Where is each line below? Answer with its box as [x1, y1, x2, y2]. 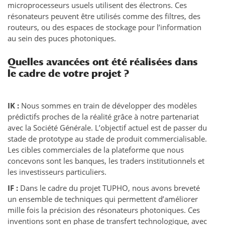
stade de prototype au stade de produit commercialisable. [8, 134, 207, 144]
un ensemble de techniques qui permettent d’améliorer [8, 194, 198, 204]
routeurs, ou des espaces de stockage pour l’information [8, 22, 201, 33]
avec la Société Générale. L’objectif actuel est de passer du [8, 123, 207, 133]
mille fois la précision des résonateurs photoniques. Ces [8, 205, 200, 215]
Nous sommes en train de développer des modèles [19, 100, 197, 111]
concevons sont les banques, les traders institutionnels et [8, 156, 204, 166]
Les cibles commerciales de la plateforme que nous [8, 145, 184, 155]
